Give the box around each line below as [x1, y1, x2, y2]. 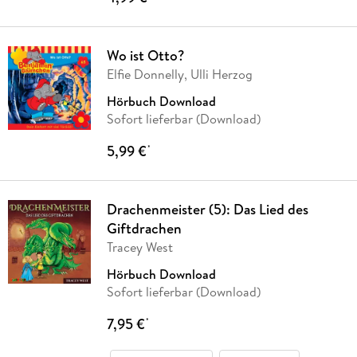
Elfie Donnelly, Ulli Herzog [106, 65, 253, 84]
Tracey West [106, 238, 173, 257]
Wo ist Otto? [106, 45, 184, 66]
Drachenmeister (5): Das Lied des [106, 199, 308, 220]
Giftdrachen [106, 218, 182, 239]
